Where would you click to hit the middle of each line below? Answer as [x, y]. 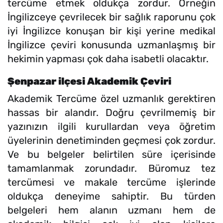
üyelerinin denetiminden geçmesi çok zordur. [111, 140]
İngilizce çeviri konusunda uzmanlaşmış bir [111, 45]
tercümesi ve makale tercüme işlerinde [111, 182]
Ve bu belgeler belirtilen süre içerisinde [111, 154]
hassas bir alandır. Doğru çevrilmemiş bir [111, 112]
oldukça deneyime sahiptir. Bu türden [111, 196]
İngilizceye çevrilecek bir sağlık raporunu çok [111, 17]
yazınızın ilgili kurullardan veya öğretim [111, 126]
